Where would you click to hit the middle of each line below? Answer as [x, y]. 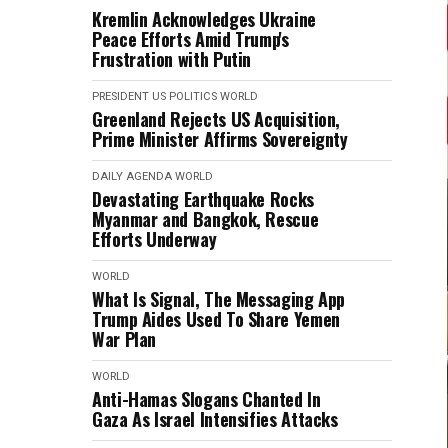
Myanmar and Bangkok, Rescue [205, 219]
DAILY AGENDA [132, 176]
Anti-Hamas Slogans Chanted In [206, 399]
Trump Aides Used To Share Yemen [216, 319]
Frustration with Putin [172, 59]
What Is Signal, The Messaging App [219, 299]
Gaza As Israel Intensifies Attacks [215, 419]
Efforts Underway [154, 239]
